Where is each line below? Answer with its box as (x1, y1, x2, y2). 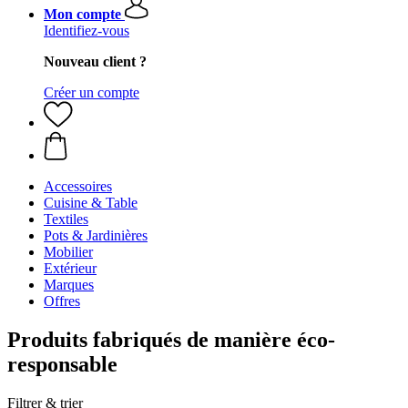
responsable (7, 352, 117, 376)
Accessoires (44, 178, 112, 194)
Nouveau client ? (44, 54, 147, 69)
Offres (44, 293, 80, 309)
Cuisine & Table (44, 195, 138, 210)
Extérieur (44, 260, 97, 276)
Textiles (44, 211, 88, 227)
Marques (44, 277, 94, 292)
